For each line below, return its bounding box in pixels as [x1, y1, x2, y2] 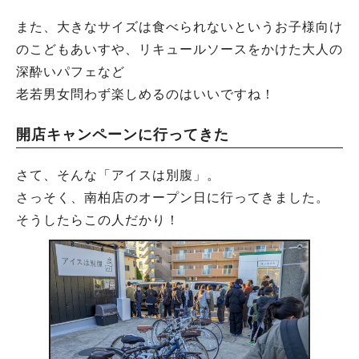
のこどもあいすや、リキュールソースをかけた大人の [16, 42, 343, 56]
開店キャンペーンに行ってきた [16, 126, 229, 143]
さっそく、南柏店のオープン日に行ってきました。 [16, 190, 329, 204]
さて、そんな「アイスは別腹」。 [16, 167, 220, 182]
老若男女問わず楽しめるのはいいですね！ [16, 87, 275, 101]
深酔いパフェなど [16, 64, 125, 79]
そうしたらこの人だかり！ [16, 212, 179, 227]
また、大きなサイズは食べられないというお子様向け [16, 19, 343, 34]
